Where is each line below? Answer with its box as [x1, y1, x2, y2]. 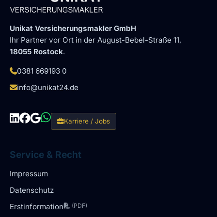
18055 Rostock [10, 47, 63, 57]
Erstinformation [10, 202, 63, 212]
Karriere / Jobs [64, 117, 110, 125]
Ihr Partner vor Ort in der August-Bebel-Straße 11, [10, 35, 181, 45]
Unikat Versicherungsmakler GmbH [10, 24, 136, 33]
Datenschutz [10, 186, 54, 195]
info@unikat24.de [17, 83, 78, 93]
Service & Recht [10, 149, 81, 161]
